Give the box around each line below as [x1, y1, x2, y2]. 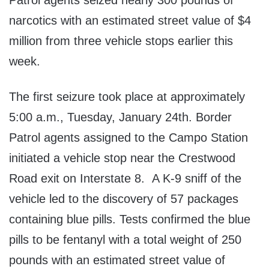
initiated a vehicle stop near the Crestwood [9, 151, 235, 165]
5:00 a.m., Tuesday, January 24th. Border [9, 110, 232, 124]
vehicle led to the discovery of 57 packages [9, 192, 238, 206]
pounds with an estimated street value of [9, 253, 225, 267]
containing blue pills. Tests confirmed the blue [9, 213, 250, 226]
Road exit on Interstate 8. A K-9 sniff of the [9, 172, 241, 186]
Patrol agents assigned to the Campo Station [9, 131, 248, 145]
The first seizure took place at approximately [9, 90, 245, 104]
